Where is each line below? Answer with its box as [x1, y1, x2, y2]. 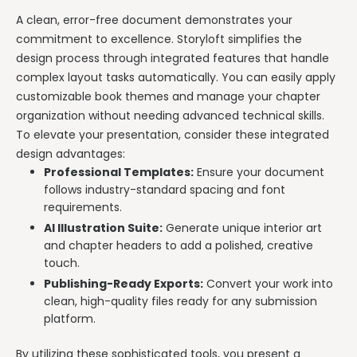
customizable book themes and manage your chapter [16, 88, 320, 104]
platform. [44, 311, 96, 328]
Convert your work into [203, 276, 333, 292]
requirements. [44, 198, 122, 215]
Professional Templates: [44, 163, 194, 180]
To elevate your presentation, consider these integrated [16, 126, 329, 143]
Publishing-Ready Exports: [44, 276, 203, 292]
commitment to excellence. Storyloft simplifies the [16, 30, 302, 47]
